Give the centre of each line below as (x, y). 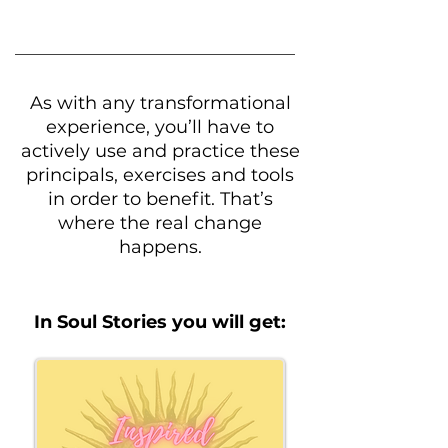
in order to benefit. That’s (160, 199)
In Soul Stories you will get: (160, 322)
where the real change (160, 223)
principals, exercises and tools (160, 175)
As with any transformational (160, 103)
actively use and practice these (160, 151)
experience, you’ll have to (160, 127)
